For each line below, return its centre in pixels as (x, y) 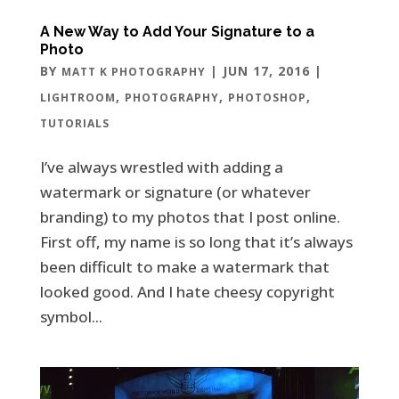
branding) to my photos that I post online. (190, 216)
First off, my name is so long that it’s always (196, 241)
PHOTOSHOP (267, 97)
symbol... (71, 316)
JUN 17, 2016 (266, 70)
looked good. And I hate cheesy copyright (187, 291)
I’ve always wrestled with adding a (161, 167)
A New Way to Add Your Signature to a (177, 31)
